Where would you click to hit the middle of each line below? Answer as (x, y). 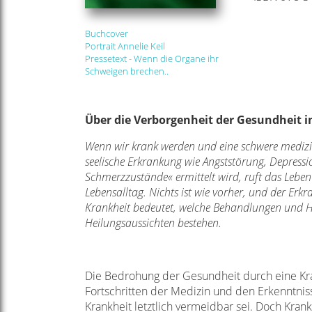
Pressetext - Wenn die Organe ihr (152, 58)
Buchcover (107, 33)
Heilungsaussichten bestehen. (153, 223)
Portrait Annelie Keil (125, 46)
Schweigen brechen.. (127, 71)
